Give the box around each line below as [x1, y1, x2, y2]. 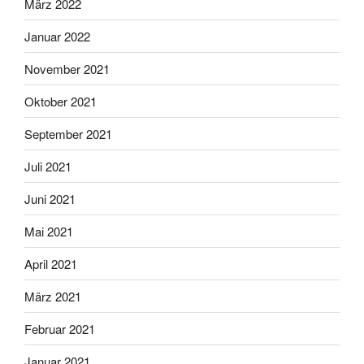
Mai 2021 [24, 222, 73, 240]
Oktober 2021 [24, 92, 97, 110]
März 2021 [24, 287, 81, 305]
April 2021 [24, 254, 77, 272]
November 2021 [24, 59, 110, 77]
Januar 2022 [24, 27, 90, 45]
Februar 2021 [24, 319, 95, 337]
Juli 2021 [24, 157, 71, 175]
